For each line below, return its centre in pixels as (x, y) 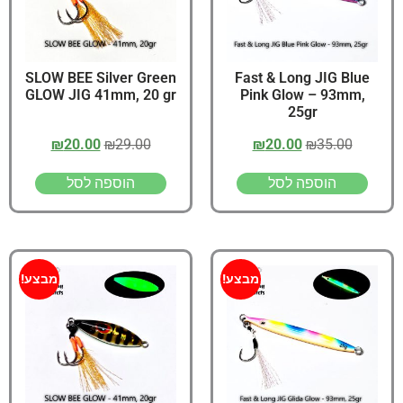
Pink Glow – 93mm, (302, 95)
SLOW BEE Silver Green (101, 78)
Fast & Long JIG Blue (302, 78)
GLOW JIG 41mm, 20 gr (101, 95)
